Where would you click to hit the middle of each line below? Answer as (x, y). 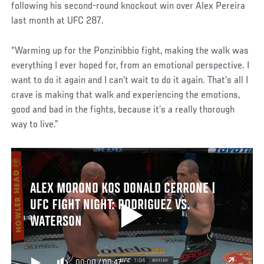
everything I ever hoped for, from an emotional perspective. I (131, 66)
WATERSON (56, 222)
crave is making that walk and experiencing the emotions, (126, 96)
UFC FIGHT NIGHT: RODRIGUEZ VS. (110, 205)
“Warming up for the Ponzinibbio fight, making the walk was (130, 52)
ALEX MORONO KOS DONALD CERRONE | (123, 189)
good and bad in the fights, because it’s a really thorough (123, 110)
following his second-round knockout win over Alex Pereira (128, 7)
